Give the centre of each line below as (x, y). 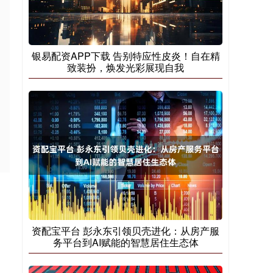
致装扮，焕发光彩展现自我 (126, 68)
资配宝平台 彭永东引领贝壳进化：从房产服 (126, 231)
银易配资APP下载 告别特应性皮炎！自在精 (126, 56)
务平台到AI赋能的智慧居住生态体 (126, 243)
